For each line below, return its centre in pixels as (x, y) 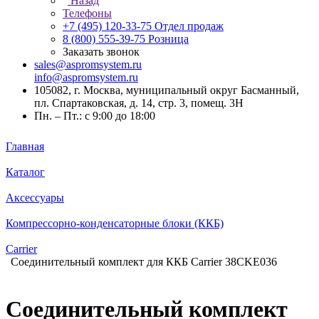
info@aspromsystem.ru (86, 77)
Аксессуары (35, 198)
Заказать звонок (101, 52)
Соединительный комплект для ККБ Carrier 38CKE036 (144, 262)
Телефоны (87, 13)
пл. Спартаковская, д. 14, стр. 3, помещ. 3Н (139, 103)
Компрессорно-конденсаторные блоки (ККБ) (115, 223)
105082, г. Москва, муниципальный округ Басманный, (167, 90)
